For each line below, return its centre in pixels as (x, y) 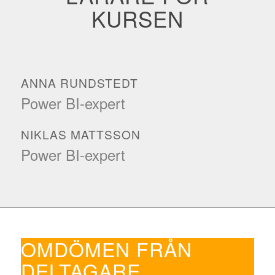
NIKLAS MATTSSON (80, 134)
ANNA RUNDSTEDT (79, 82)
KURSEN (137, 18)
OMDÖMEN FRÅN (106, 249)
